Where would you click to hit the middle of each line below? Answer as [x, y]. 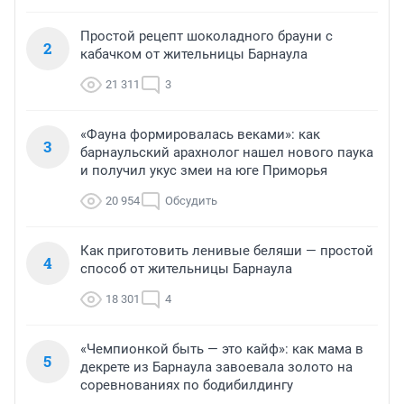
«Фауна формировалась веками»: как [200, 134]
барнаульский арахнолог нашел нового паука [227, 152]
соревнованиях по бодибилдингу [187, 385]
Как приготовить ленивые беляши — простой [227, 250]
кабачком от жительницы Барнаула [194, 54]
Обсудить [191, 200]
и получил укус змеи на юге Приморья [204, 170]
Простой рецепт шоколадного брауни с [207, 36]
